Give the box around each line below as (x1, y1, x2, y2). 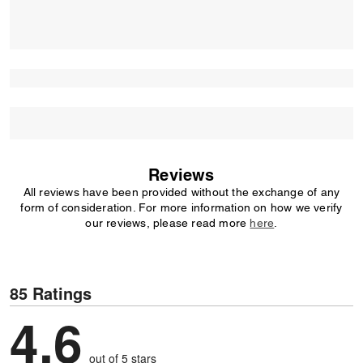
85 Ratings (10, 281, 92, 305)
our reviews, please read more (85, 216, 250, 229)
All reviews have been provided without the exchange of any (23, 186, 340, 199)
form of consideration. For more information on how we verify (20, 201, 343, 214)
